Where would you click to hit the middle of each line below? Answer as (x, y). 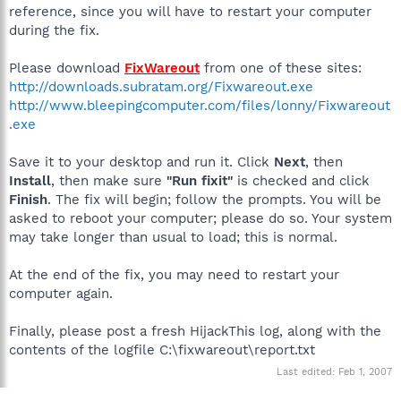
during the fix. (54, 30)
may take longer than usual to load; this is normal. (173, 237)
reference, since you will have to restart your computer (190, 12)
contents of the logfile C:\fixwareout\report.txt (162, 350)
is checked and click (301, 181)
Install (30, 181)
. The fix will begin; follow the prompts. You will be (214, 200)
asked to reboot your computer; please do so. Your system (200, 218)
